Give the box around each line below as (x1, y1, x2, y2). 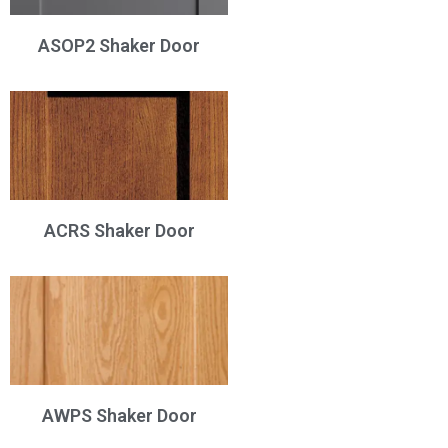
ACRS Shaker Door (43, 220, 195, 242)
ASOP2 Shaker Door (38, 35, 200, 57)
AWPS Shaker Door (41, 405, 197, 427)
